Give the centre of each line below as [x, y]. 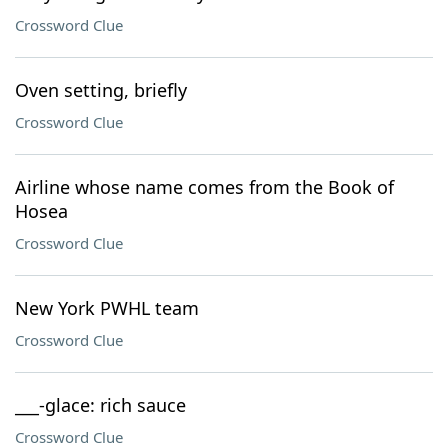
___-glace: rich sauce [100, 405]
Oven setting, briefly [101, 90]
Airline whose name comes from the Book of [204, 187]
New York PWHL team [107, 308]
